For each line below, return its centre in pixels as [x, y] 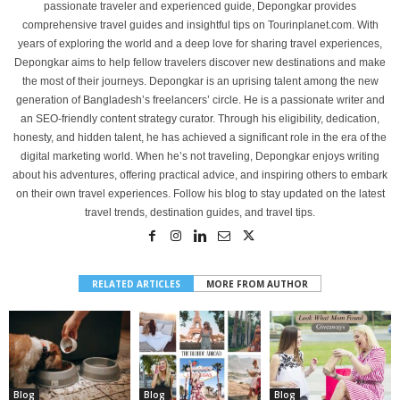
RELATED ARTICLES [136, 284]
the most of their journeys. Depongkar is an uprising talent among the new [200, 81]
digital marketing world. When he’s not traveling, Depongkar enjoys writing [200, 156]
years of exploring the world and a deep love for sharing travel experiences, [200, 44]
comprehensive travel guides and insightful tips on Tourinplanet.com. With [200, 25]
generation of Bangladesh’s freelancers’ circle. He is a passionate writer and [200, 100]
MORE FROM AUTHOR [257, 284]
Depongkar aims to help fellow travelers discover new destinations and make [200, 62]
